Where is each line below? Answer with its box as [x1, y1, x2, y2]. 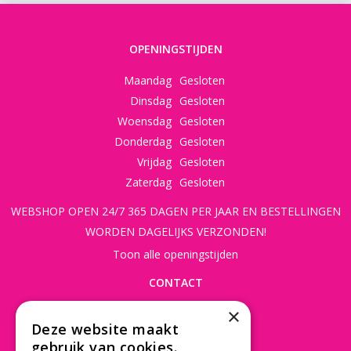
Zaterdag [125, 175, 172, 190]
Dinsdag [130, 93, 172, 109]
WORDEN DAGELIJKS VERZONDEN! [85, 223, 266, 239]
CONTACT [148, 274, 203, 290]
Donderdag [114, 134, 172, 150]
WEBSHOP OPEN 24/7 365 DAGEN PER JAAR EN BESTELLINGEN [10, 203, 341, 219]
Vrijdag [137, 154, 172, 170]
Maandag [124, 73, 172, 89]
